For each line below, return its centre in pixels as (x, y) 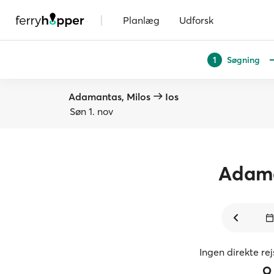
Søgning (243, 60)
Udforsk (196, 20)
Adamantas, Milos (109, 97)
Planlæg (141, 20)
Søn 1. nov (91, 111)
